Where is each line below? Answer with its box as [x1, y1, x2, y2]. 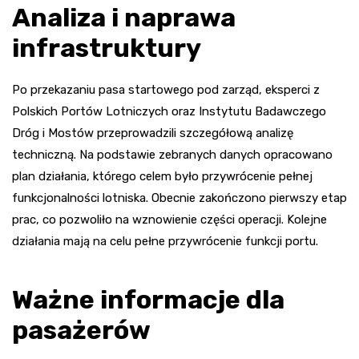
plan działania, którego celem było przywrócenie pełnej [12, 169, 313, 184]
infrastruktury [12, 33, 201, 64]
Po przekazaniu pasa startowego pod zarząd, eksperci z [12, 83, 320, 98]
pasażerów [12, 315, 151, 346]
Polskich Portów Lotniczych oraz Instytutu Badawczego [12, 104, 326, 119]
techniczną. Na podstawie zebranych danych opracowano [12, 147, 333, 163]
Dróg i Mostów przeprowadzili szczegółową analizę [12, 126, 293, 141]
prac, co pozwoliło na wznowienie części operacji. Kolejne [12, 212, 327, 228]
